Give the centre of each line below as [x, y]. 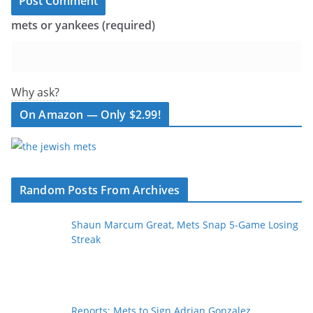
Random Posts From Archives [100, 190]
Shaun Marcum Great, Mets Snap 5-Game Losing [184, 225]
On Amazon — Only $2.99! [90, 115]
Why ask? [35, 92]
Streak [86, 239]
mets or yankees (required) [83, 25]
